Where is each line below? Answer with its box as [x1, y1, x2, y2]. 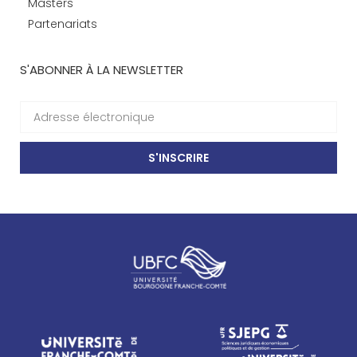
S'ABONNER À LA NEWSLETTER [20, 61, 183, 79]
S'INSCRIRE [148, 150, 209, 167]
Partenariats [28, 16, 97, 33]
